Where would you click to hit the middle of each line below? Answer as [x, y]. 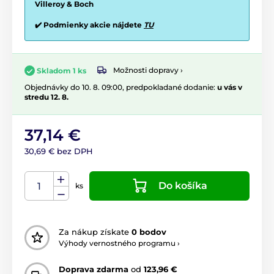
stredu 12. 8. [46, 97]
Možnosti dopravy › [148, 70]
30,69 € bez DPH [59, 151]
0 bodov [149, 232]
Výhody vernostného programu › [119, 243]
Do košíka [183, 185]
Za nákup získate [95, 232]
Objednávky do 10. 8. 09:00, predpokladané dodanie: [121, 87]
